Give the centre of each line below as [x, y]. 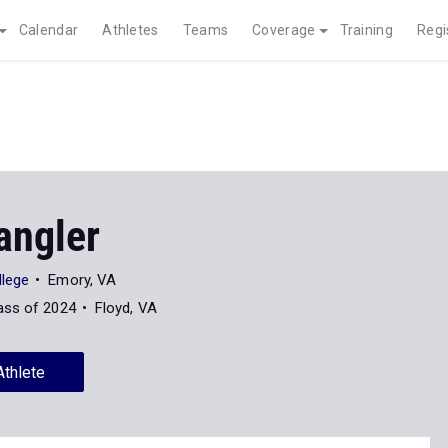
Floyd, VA [125, 197]
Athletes [130, 30]
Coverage [284, 30]
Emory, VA [82, 169]
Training [366, 30]
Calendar [48, 30]
